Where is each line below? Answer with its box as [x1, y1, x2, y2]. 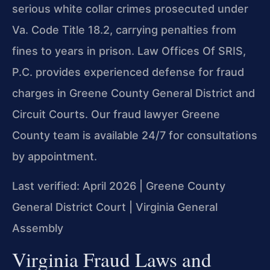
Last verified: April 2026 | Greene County [12, 180, 225, 193]
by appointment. [12, 149, 97, 163]
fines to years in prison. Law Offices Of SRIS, [12, 44, 246, 57]
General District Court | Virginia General [12, 201, 218, 214]
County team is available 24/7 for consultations [12, 128, 257, 142]
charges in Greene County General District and [12, 86, 255, 99]
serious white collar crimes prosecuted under [12, 2, 248, 15]
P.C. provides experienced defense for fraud [12, 65, 244, 78]
